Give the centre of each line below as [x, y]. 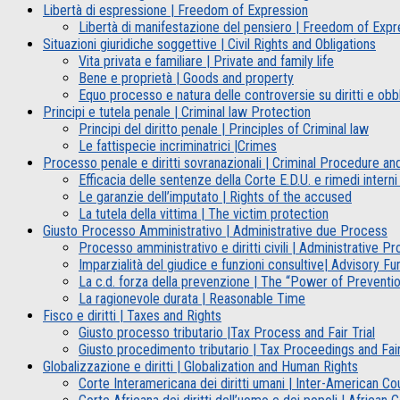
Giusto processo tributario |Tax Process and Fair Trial [227, 332]
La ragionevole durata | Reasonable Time [192, 298]
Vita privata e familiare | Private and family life [206, 61]
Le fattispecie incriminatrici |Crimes [178, 146]
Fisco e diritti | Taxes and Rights [132, 315]
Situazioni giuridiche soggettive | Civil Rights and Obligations [209, 44]
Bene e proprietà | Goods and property [186, 78]
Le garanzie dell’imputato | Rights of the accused [215, 196]
